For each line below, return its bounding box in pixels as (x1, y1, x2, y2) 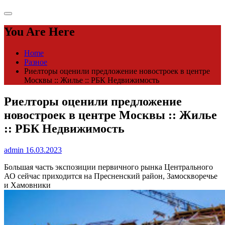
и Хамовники (4, 181, 51, 190)
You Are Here (4, 25, 75, 39)
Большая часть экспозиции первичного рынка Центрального (4, 163, 213, 172)
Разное (24, 58, 47, 67)
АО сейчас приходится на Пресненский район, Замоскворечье (4, 172, 217, 181)
